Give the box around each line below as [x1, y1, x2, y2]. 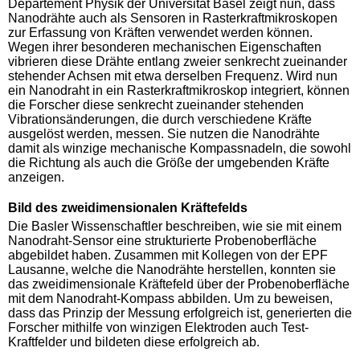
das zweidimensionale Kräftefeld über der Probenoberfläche [8, 276, 350, 291]
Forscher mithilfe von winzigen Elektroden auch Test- [8, 320, 309, 334]
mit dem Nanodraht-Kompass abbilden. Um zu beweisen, [8, 291, 333, 305]
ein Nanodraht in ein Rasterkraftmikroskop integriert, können [8, 83, 350, 97]
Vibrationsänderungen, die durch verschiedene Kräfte [8, 112, 312, 126]
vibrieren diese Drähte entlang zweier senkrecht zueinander [8, 54, 347, 68]
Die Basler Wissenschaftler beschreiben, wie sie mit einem [8, 219, 342, 233]
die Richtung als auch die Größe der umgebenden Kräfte [8, 155, 329, 170]
